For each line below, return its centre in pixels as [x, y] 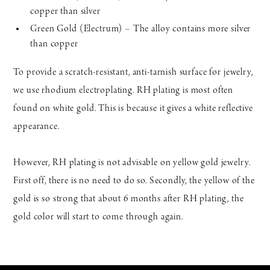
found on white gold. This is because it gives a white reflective [133, 108]
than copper [54, 44]
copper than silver [65, 11]
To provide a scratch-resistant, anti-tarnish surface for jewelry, [133, 72]
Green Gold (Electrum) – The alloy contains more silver [141, 29]
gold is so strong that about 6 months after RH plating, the [129, 199]
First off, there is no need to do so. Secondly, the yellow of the [134, 181]
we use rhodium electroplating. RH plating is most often [124, 90]
